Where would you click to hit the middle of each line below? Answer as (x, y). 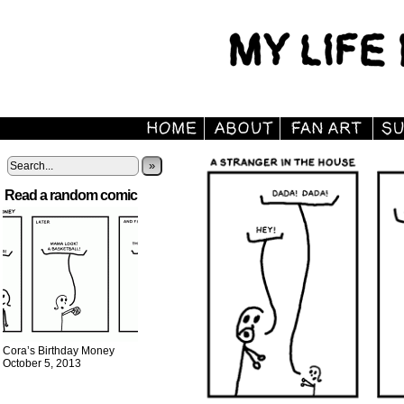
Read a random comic (71, 195)
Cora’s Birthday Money (59, 351)
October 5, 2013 (42, 363)
